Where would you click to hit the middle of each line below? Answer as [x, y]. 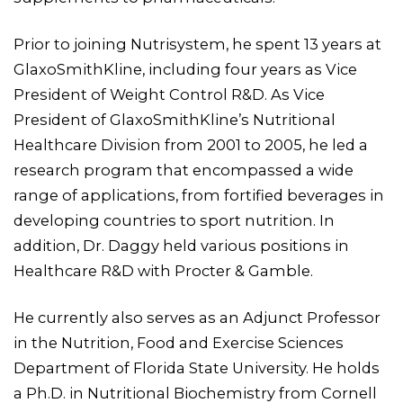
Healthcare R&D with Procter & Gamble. [163, 270]
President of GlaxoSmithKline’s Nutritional [175, 119]
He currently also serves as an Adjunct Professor [197, 317]
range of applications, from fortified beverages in [199, 195]
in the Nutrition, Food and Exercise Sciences [179, 342]
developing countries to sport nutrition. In [174, 220]
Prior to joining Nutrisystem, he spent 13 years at [197, 44]
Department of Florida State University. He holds [197, 367]
